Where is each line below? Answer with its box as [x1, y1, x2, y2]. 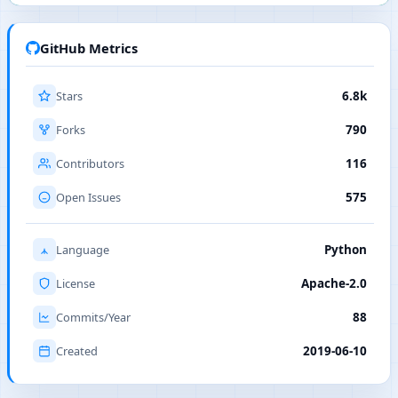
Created [56, 343, 98, 360]
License [56, 275, 95, 292]
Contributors [56, 155, 124, 172]
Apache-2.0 [301, 275, 367, 292]
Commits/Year [56, 309, 131, 326]
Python [324, 242, 367, 259]
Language [56, 242, 109, 259]
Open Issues [56, 189, 121, 206]
